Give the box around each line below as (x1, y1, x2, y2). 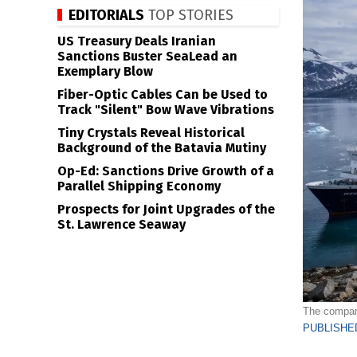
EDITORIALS (69, 6, 144, 24)
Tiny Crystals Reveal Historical (57, 125, 245, 140)
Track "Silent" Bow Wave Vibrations (57, 102, 274, 117)
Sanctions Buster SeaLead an (57, 49, 237, 64)
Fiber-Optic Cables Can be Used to (57, 87, 268, 102)
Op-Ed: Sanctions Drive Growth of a (57, 163, 274, 178)
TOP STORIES (144, 6, 233, 24)
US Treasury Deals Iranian (57, 33, 216, 49)
